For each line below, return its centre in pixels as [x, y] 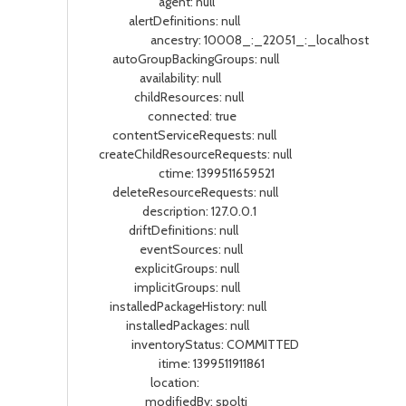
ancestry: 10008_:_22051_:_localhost [226, 40]
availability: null [152, 78]
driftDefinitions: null [160, 230]
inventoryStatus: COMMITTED [191, 344]
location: [141, 382]
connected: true [159, 116]
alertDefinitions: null [161, 21]
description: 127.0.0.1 [169, 211]
